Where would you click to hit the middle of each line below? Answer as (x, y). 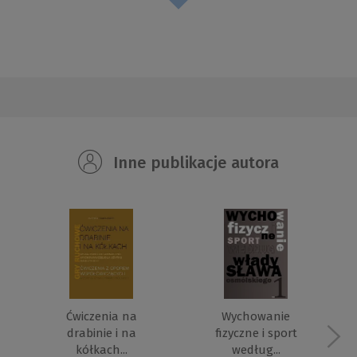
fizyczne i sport (256, 333)
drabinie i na (101, 333)
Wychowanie (256, 317)
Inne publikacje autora (194, 163)
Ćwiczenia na (101, 317)
